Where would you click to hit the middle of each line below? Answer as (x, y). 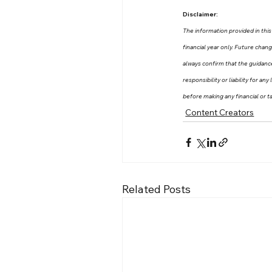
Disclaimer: (201, 15)
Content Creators (220, 113)
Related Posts (157, 189)
